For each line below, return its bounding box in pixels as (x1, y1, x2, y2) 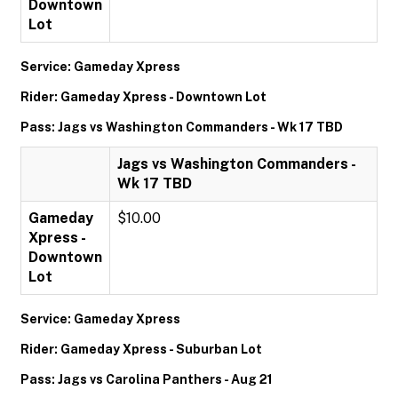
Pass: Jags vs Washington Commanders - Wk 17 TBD (20, 120, 343, 134)
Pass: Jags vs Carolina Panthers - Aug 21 (20, 372, 273, 386)
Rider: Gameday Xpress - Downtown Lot (20, 90, 267, 104)
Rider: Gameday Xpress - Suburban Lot (20, 342, 262, 356)
